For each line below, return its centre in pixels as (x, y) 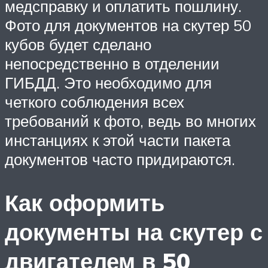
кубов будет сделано (78, 44)
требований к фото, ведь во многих (130, 121)
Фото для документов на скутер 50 (128, 25)
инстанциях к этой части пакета (118, 140)
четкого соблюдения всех (95, 101)
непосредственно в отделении (112, 63)
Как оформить (85, 202)
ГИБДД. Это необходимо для (108, 82)
